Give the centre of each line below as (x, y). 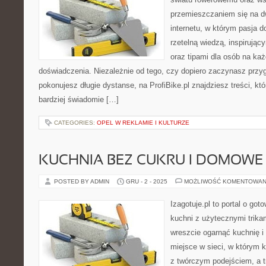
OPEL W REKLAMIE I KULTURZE (143, 123)
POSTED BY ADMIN (83, 181)
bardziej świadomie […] (79, 99)
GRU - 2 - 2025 (147, 181)
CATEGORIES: (75, 123)
